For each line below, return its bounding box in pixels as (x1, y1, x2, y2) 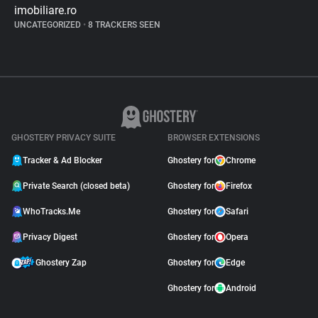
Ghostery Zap (35, 258, 87, 268)
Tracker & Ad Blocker (23, 155, 102, 165)
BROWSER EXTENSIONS (168, 133, 260, 143)
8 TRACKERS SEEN (86, 20, 160, 30)
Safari (226, 207, 248, 216)
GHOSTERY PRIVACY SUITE (11, 133, 116, 143)
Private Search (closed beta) (23, 181, 130, 191)
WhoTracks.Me (23, 207, 80, 216)
